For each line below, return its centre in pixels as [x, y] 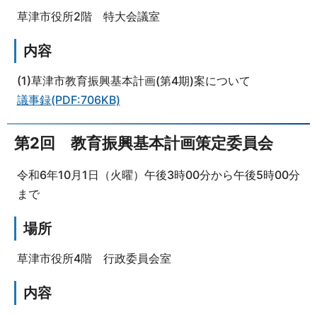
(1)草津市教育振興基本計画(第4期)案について [133, 80]
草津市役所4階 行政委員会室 [94, 258]
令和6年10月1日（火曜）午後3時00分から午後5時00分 [158, 174]
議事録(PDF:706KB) [68, 99]
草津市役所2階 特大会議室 [88, 16]
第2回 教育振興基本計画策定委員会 [144, 143]
